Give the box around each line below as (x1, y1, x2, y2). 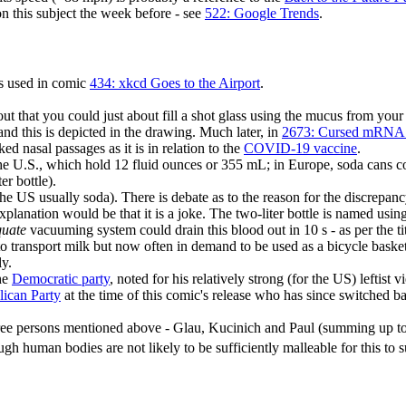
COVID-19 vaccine (244, 140, 357, 157)
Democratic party (12, 271, 110, 287)
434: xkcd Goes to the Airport (90, 75, 260, 92)
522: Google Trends (205, 5, 319, 22)
